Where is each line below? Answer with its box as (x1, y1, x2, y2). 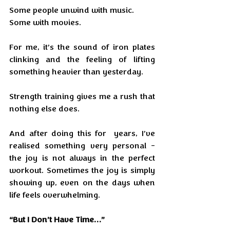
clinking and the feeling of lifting (9, 54, 155, 65)
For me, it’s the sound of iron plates (9, 42, 155, 52)
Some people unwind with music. (9, 5, 134, 15)
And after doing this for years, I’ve (9, 128, 155, 139)
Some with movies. (9, 17, 81, 28)
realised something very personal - (9, 141, 155, 151)
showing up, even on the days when (9, 178, 155, 188)
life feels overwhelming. (9, 190, 102, 200)
